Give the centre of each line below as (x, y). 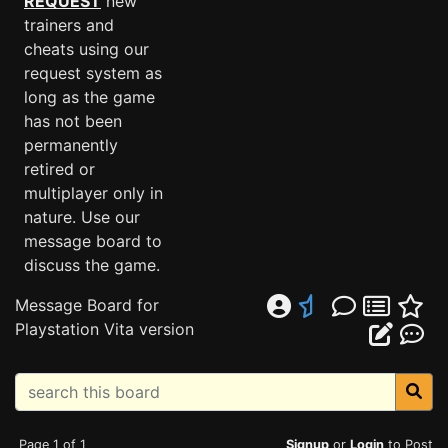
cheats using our (86, 49)
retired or (59, 169)
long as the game (89, 97)
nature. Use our (82, 217)
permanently (71, 145)
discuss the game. (92, 265)
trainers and (69, 25)
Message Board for (87, 305)
